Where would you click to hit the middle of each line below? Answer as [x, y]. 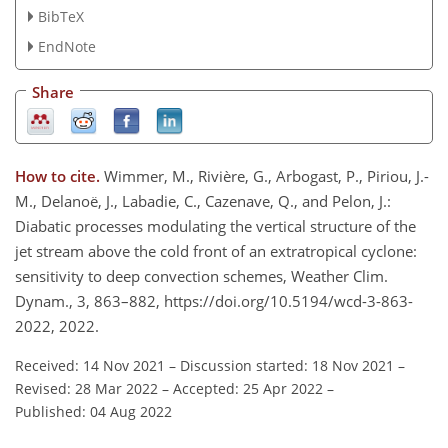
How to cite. [59, 175]
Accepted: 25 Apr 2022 [248, 388]
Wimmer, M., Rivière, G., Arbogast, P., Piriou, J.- [266, 175]
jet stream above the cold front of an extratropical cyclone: [216, 250]
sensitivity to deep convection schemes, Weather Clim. [201, 275]
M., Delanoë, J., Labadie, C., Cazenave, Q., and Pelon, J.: [203, 200]
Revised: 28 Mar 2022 [86, 388]
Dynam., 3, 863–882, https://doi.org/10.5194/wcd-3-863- [214, 300]
